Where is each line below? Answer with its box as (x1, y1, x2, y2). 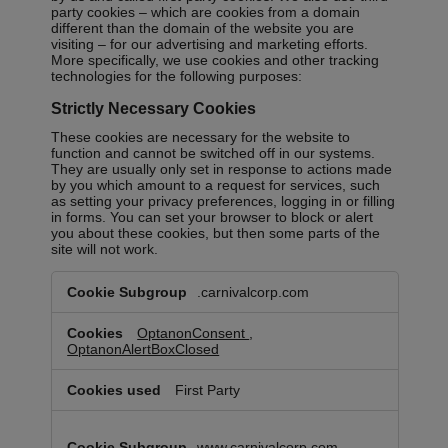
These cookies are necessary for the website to (51, 129, 351, 146)
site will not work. (51, 241, 159, 258)
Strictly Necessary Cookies (51, 100, 257, 118)
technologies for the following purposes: (51, 68, 303, 85)
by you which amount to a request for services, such (51, 177, 381, 194)
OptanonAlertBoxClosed (67, 341, 220, 358)
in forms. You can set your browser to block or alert (51, 209, 374, 226)
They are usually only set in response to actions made (51, 161, 393, 178)
